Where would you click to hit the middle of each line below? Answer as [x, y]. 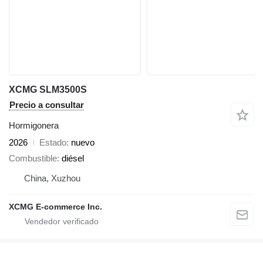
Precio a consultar [47, 105]
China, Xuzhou [52, 178]
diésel [73, 158]
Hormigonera [34, 126]
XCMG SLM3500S [48, 90]
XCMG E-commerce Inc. [55, 206]
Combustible [33, 158]
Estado [53, 143]
